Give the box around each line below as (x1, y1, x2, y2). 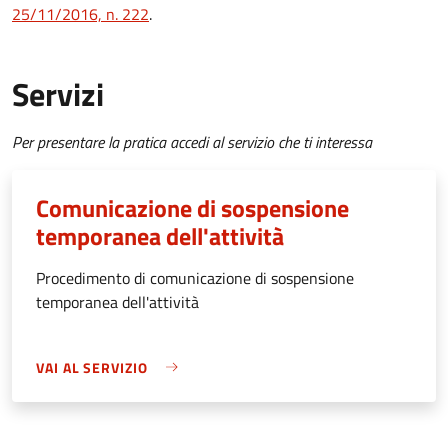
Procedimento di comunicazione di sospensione (36, 265, 354, 290)
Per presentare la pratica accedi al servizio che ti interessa (12, 129, 372, 154)
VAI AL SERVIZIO (36, 356, 148, 378)
